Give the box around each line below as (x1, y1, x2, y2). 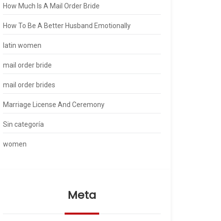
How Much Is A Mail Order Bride (3, 2, 100, 10)
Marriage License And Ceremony (3, 101, 105, 109)
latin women (3, 41, 41, 49)
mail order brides (3, 81, 55, 89)
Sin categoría (3, 120, 44, 128)
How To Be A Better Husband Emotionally (3, 22, 131, 30)
